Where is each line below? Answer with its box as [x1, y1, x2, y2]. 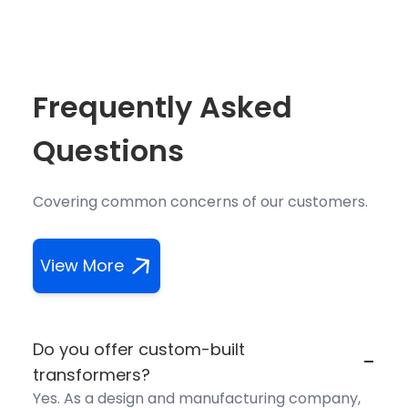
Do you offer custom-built [33, 337, 245, 361]
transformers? [33, 362, 150, 386]
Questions [33, 129, 184, 171]
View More [40, 253, 124, 277]
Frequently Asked [33, 86, 292, 127]
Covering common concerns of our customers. [33, 190, 368, 212]
